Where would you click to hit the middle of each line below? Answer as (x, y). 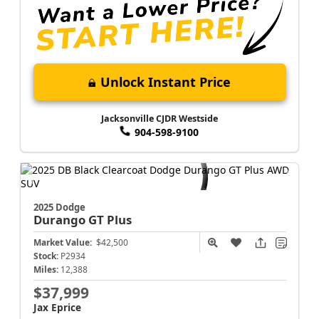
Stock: (46, 256)
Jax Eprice (57, 308)
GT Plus (110, 220)
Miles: (46, 270)
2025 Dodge (59, 208)
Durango (61, 220)
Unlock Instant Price (166, 82)
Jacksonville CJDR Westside (159, 119)
